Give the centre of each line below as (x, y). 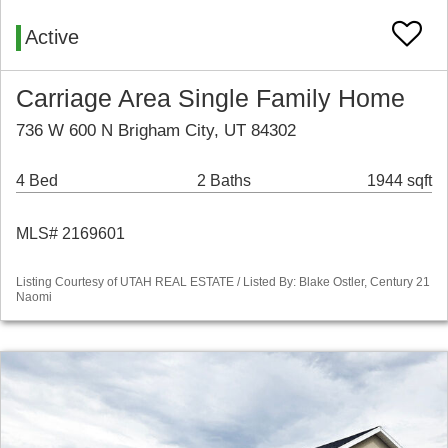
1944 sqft (399, 181)
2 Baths (223, 181)
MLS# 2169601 (70, 234)
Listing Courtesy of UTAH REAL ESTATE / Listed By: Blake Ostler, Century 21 (223, 282)
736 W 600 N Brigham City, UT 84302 (156, 131)
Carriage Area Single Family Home (210, 99)
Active (52, 37)
